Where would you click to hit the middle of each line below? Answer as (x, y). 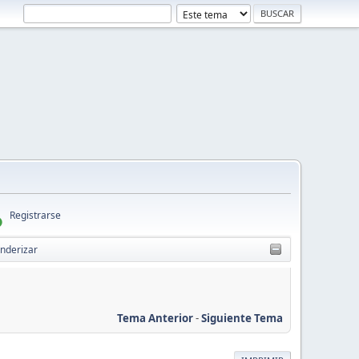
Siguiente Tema (242, 318)
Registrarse (35, 215)
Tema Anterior (155, 318)
